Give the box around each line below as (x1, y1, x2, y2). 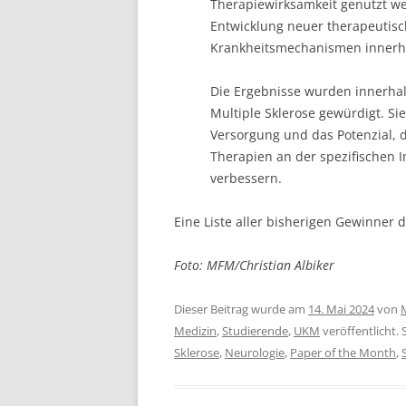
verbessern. (210, 169, 282, 187)
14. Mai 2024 (308, 300, 374, 317)
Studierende (222, 322, 288, 339)
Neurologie (225, 343, 285, 361)
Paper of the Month (290, 343, 396, 361)
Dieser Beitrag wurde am (174, 300, 308, 317)
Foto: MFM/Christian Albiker (174, 256, 334, 274)
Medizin (174, 322, 217, 339)
